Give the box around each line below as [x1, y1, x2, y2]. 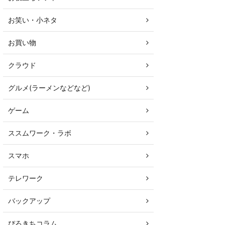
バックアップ [8, 196, 50, 205]
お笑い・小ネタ [8, 16, 57, 24]
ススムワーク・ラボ [8, 129, 71, 137]
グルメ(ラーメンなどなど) [8, 83, 90, 92]
